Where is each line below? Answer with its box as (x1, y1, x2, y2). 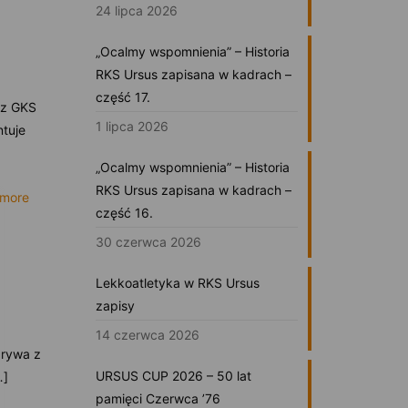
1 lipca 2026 (95, 117, 168, 134)
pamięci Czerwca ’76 (95, 390, 220, 406)
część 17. (95, 88, 150, 105)
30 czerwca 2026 (95, 233, 201, 250)
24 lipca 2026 (95, 2, 178, 18)
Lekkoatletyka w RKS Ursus (95, 274, 260, 291)
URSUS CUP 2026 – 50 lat (95, 367, 251, 383)
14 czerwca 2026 (95, 326, 199, 342)
